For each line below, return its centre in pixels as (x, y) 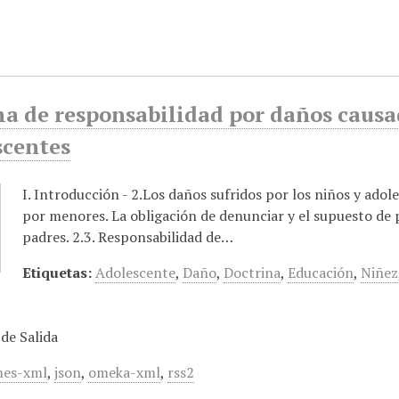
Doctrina (252, 273)
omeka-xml (125, 372)
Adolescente (136, 273)
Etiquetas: (57, 273)
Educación (321, 273)
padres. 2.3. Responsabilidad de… (128, 237)
